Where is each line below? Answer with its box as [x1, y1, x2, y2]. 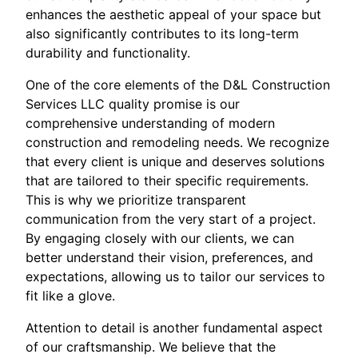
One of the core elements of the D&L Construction [26, 76, 330, 93]
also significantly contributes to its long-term [26, 25, 299, 42]
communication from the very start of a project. [26, 210, 316, 227]
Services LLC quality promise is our [26, 95, 240, 112]
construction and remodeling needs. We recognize [26, 133, 329, 150]
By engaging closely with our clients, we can [26, 229, 294, 246]
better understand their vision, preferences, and [26, 249, 313, 265]
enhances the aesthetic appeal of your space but [26, 6, 321, 22]
